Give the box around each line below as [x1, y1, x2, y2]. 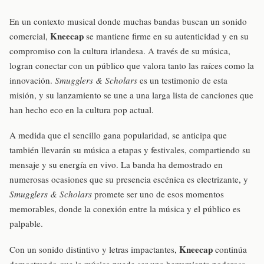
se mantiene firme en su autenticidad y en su [84, 30, 249, 42]
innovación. [9, 74, 55, 87]
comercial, [9, 30, 50, 42]
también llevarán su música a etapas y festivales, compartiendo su [9, 144, 250, 156]
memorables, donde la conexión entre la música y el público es [9, 203, 240, 215]
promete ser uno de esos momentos [92, 188, 224, 200]
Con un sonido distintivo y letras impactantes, [9, 243, 179, 255]
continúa [213, 243, 247, 255]
